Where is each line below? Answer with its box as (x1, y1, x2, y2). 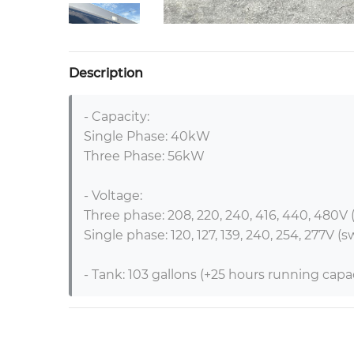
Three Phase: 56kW (84, 149, 205, 164)
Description (69, 66, 143, 81)
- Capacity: (84, 109, 149, 124)
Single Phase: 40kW (84, 129, 210, 144)
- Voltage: (84, 188, 142, 203)
